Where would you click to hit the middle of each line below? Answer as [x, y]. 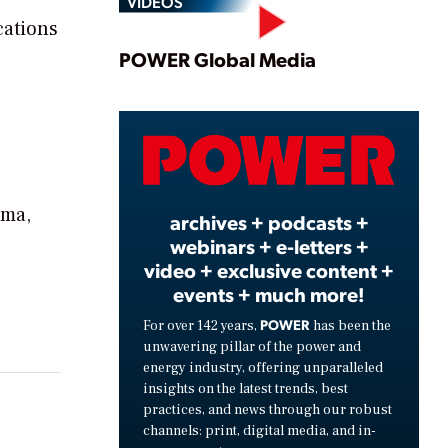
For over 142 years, [201, 325]
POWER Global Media [217, 59]
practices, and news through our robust [267, 409]
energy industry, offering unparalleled [263, 367]
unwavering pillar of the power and [252, 346]
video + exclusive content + [269, 269]
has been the [350, 325]
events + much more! [269, 293]
